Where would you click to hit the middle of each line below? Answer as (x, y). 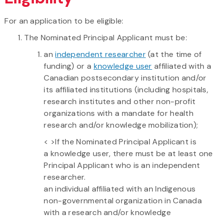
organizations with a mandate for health (119, 113)
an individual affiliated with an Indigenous (120, 189)
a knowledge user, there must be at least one (128, 153)
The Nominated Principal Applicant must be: (106, 37)
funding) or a (69, 66)
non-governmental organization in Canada (123, 200)
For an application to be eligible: (64, 21)
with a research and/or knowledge (107, 212)
